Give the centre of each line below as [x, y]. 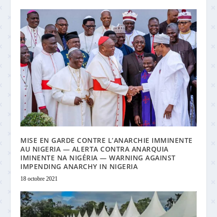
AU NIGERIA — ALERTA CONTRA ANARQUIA [94, 149]
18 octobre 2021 [39, 178]
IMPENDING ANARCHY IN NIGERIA [79, 166]
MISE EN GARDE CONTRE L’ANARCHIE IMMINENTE [107, 140]
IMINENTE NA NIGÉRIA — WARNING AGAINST [98, 157]
